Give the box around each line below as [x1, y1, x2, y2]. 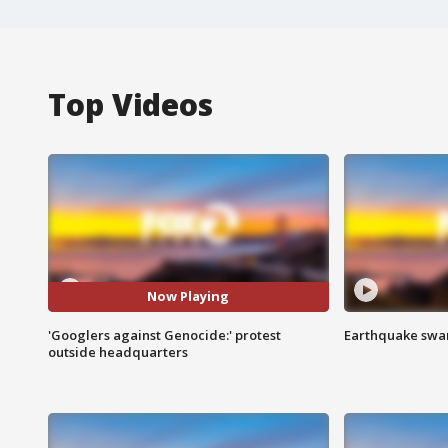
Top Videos [48, 83, 213, 125]
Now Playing [147, 287, 230, 306]
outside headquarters [48, 342, 188, 361]
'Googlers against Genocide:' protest [48, 325, 281, 344]
